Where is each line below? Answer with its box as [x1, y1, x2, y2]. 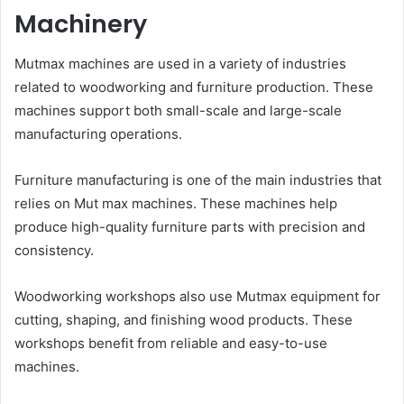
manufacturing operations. [14, 125, 182, 143]
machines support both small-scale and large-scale [14, 102, 342, 120]
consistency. [14, 242, 94, 260]
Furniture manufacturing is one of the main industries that [14, 171, 381, 189]
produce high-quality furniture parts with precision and [14, 218, 365, 236]
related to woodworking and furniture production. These [14, 78, 373, 96]
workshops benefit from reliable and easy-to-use [14, 335, 327, 353]
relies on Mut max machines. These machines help [14, 195, 337, 213]
